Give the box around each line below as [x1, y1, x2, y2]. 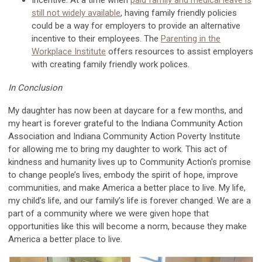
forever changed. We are [147, 195, 246, 206]
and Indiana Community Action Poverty [57, 130, 209, 142]
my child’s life [8, 195, 60, 206]
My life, [219, 182, 246, 193]
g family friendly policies [144, 7, 237, 18]
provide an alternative [156, 20, 240, 31]
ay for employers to [80, 20, 156, 31]
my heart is [8, 118, 51, 129]
